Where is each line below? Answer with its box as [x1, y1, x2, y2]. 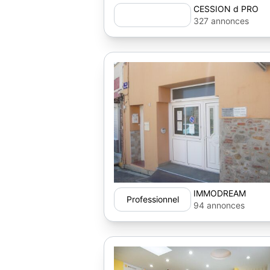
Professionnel [126, 194, 179, 204]
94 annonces [193, 200, 245, 210]
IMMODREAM [193, 188, 246, 198]
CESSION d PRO [193, 4, 259, 14]
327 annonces [193, 16, 249, 26]
